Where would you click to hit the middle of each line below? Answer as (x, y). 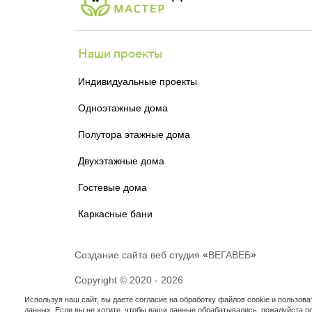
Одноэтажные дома (123, 108)
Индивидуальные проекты (138, 81)
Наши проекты (120, 53)
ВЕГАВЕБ (229, 255)
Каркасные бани (115, 214)
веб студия (175, 255)
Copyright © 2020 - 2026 (129, 280)
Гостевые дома (112, 187)
